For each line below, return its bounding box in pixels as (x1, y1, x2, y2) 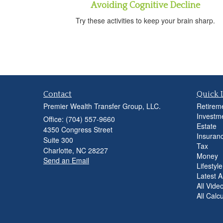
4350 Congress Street (43, 124, 112, 135)
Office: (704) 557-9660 (43, 114, 115, 124)
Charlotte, (43, 145, 74, 156)
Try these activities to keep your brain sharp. (76, 15, 215, 26)
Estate (196, 121, 217, 131)
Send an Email (43, 155, 89, 166)
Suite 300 (43, 135, 73, 145)
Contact (43, 90, 72, 99)
